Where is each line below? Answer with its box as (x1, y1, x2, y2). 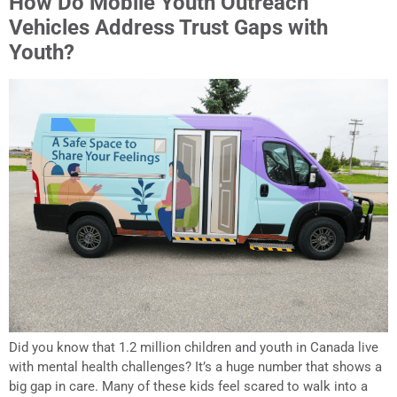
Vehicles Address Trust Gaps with (9, 15, 328, 41)
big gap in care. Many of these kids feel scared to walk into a (9, 378, 368, 394)
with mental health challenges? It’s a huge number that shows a (9, 358, 382, 375)
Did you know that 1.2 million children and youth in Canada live (9, 339, 378, 355)
